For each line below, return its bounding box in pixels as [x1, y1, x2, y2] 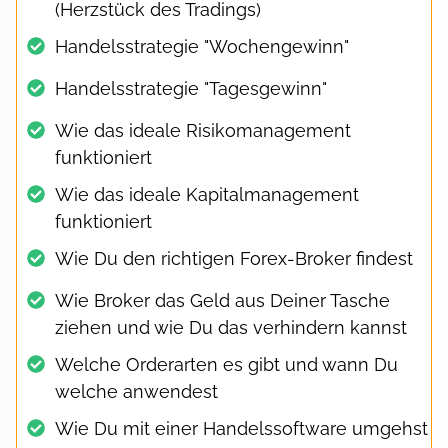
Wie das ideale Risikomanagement [55, 119, 351, 141]
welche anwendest [55, 380, 218, 402]
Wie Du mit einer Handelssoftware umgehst [55, 417, 428, 439]
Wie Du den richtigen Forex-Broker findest [55, 247, 413, 269]
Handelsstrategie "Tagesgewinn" [55, 77, 327, 99]
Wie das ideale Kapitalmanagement [55, 183, 359, 205]
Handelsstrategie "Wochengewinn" [55, 35, 349, 57]
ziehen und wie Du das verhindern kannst [55, 316, 407, 338]
